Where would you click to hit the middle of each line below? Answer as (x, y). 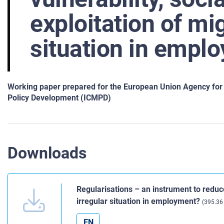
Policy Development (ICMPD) (59, 98)
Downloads (47, 153)
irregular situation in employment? (139, 201)
